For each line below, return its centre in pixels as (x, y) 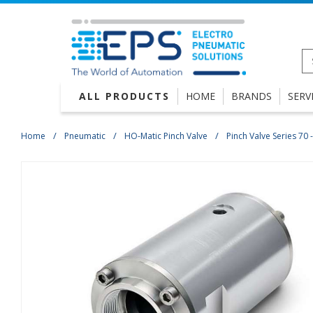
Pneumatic (85, 136)
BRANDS (252, 96)
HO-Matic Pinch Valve (166, 136)
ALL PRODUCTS (124, 96)
